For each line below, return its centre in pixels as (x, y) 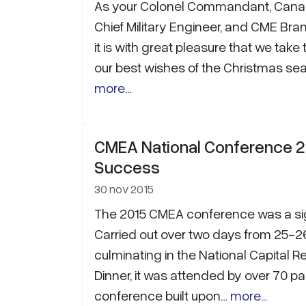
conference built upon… (162, 295)
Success (127, 166)
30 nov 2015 (124, 188)
